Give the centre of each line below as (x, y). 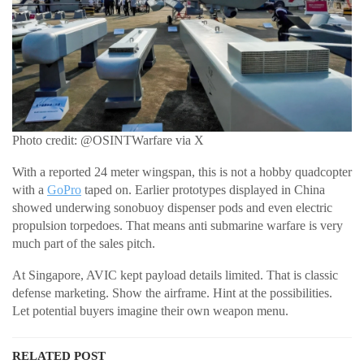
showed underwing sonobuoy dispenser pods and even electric (172, 207)
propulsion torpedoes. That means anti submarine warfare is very (178, 225)
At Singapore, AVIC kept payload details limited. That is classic (175, 275)
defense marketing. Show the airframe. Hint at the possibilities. (172, 292)
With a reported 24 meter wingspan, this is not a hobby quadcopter (182, 171)
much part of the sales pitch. (84, 243)
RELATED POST (59, 355)
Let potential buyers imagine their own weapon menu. (150, 310)
